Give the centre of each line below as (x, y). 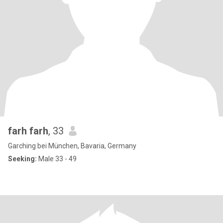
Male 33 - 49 (57, 159)
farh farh (28, 131)
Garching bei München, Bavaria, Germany (72, 146)
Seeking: (22, 159)
